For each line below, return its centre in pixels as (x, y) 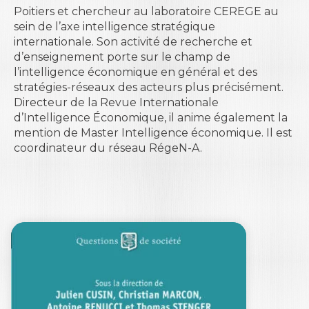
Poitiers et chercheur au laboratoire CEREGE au (146, 11)
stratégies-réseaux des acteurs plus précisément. (149, 87)
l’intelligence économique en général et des (136, 72)
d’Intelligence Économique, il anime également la (151, 118)
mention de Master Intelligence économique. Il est (153, 133)
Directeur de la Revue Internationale (116, 102)
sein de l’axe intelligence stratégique (114, 27)
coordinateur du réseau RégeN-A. (108, 148)
